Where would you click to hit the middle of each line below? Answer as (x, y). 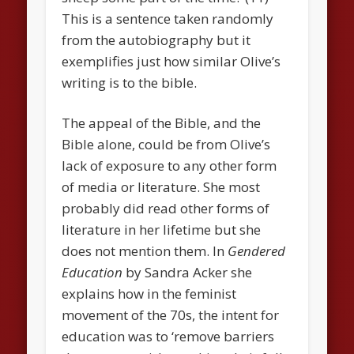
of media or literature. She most (161, 186)
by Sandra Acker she (188, 272)
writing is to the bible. (130, 82)
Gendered (257, 250)
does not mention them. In (145, 250)
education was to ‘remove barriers (168, 336)
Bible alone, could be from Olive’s (166, 144)
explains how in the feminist (149, 293)
